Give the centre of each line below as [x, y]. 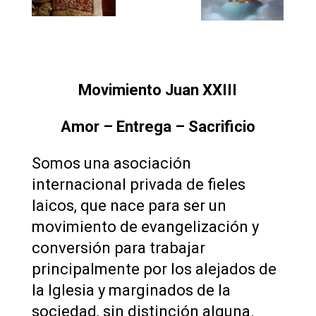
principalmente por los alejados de [154, 269]
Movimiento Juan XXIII [158, 90]
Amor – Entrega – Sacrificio [158, 126]
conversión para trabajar [118, 248]
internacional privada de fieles [138, 184]
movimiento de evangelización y [145, 226]
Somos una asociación [111, 163]
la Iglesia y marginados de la [131, 290]
